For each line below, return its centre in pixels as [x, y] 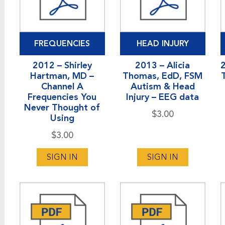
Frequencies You [62, 97]
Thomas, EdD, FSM [163, 76]
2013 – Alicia [163, 65]
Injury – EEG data [163, 97]
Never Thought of [62, 107]
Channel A [62, 86]
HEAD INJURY [162, 43]
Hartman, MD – [62, 76]
